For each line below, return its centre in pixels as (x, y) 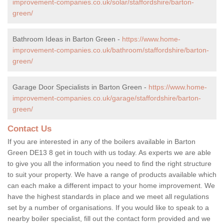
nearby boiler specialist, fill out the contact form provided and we (109, 218)
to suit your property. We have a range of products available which (112, 174)
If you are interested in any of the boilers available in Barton (101, 141)
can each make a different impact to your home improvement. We (111, 185)
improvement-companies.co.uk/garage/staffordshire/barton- (107, 98)
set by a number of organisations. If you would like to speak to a (108, 207)
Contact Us (29, 128)
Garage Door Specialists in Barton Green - (80, 87)
